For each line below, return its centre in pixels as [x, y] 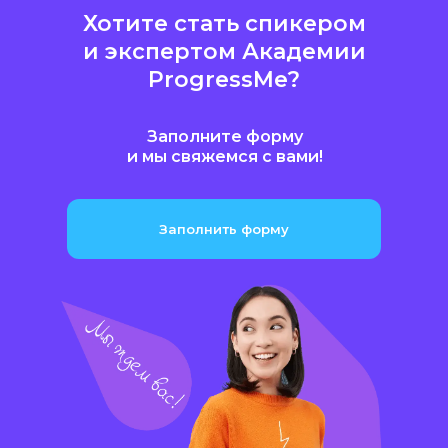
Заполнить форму [224, 229]
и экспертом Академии [224, 51]
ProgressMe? [224, 79]
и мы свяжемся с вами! [224, 156]
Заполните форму [224, 136]
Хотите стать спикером [224, 23]
